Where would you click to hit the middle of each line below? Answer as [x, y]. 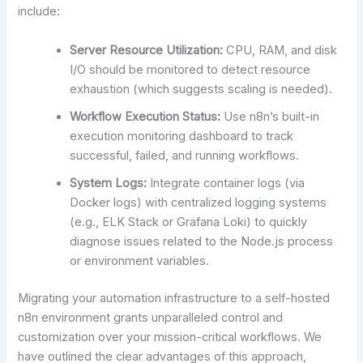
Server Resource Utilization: [147, 50]
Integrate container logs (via [226, 183]
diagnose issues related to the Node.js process [202, 241]
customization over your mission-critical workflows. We [170, 337]
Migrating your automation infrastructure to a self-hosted [174, 298]
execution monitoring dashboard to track [182, 136]
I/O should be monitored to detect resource [190, 69]
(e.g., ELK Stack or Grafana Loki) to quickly [189, 222]
